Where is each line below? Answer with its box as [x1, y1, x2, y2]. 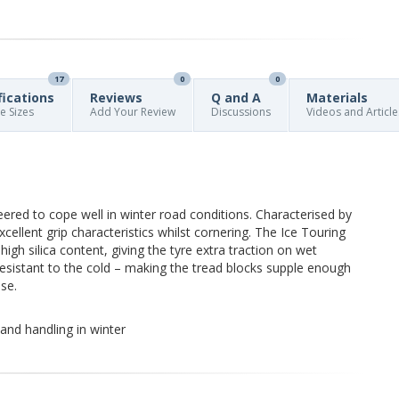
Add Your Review [90, 104, 175, 119]
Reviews [90, 89, 142, 106]
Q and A [211, 89, 261, 106]
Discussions [211, 104, 271, 119]
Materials [306, 89, 368, 106]
